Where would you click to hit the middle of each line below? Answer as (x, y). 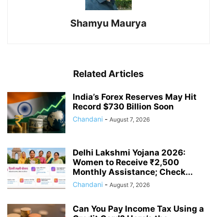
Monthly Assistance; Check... (133, 172)
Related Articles (108, 74)
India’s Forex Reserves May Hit (135, 97)
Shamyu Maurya (108, 23)
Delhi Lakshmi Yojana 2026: (129, 153)
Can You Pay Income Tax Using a (138, 209)
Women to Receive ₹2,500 (126, 163)
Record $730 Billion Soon (123, 107)
